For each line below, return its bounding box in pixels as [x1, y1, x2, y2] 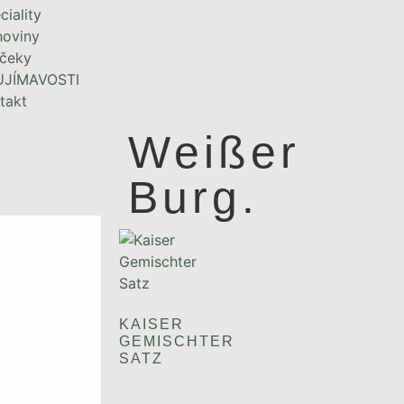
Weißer [128, 126, 300, 178]
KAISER [119, 316, 184, 332]
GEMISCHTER [119, 333, 234, 349]
